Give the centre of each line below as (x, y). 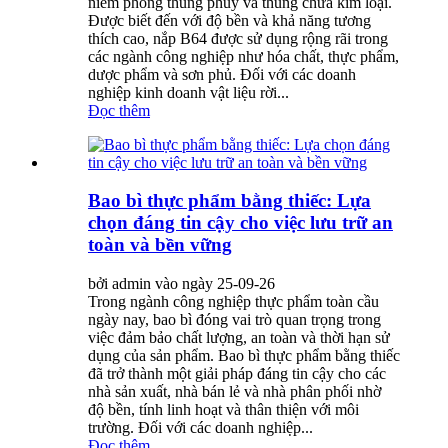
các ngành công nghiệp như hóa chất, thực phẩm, (243, 56)
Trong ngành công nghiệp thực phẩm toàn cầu (233, 302)
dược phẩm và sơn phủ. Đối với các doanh (222, 74)
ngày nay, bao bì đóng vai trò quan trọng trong (234, 320)
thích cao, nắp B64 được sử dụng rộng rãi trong (238, 38)
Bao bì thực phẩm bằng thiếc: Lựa (229, 201)
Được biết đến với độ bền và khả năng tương (229, 20)
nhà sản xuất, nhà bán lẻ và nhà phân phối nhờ (234, 392)
